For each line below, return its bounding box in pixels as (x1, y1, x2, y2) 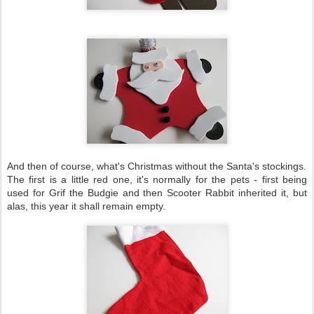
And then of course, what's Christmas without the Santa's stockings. (7, 161, 306, 172)
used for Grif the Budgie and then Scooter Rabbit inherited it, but (7, 187, 307, 198)
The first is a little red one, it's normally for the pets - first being (7, 174, 307, 185)
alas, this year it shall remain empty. (7, 200, 165, 212)
